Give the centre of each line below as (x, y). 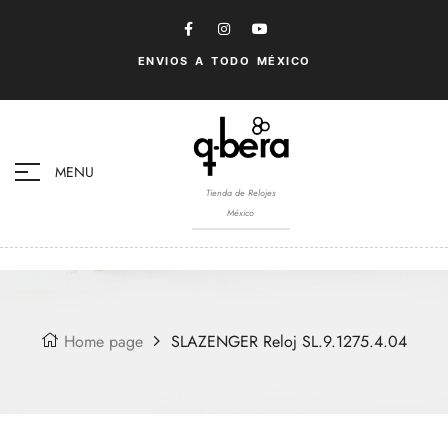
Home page (103, 341)
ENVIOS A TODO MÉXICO (224, 61)
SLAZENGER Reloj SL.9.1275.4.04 (289, 341)
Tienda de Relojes (240, 192)
